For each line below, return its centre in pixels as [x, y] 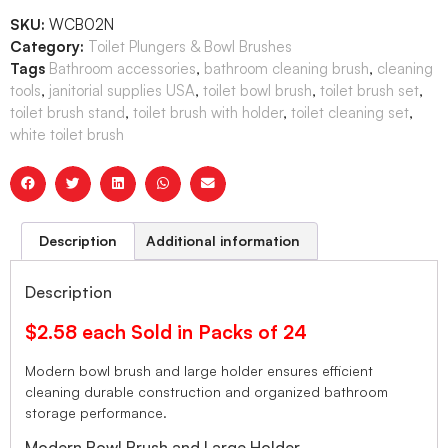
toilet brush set [369, 90]
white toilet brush [67, 134]
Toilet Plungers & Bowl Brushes [190, 46]
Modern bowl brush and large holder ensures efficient [199, 371]
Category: [47, 46]
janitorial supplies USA [122, 90]
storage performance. [96, 413]
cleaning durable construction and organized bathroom [206, 392]
